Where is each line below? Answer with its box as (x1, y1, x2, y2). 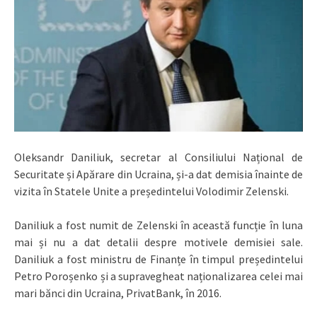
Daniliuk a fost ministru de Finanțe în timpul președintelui (14, 252, 303, 267)
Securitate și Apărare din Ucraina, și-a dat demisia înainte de (14, 167, 303, 182)
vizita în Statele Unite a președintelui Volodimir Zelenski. (14, 184, 289, 199)
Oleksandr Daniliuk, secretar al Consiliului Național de (14, 150, 303, 165)
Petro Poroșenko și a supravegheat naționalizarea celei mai (14, 269, 303, 284)
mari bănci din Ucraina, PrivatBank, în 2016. (14, 286, 221, 301)
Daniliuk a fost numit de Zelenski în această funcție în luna (14, 218, 303, 233)
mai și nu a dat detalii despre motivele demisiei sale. (14, 235, 303, 250)
